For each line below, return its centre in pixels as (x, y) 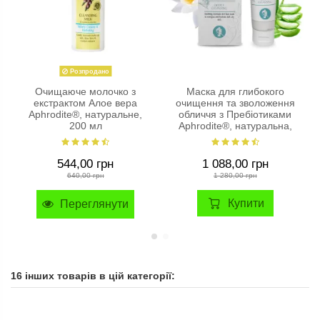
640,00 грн (85, 176)
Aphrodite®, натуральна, (235, 126)
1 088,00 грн (235, 164)
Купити (246, 203)
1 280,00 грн (235, 176)
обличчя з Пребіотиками (235, 115)
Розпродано (88, 71)
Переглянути (93, 204)
